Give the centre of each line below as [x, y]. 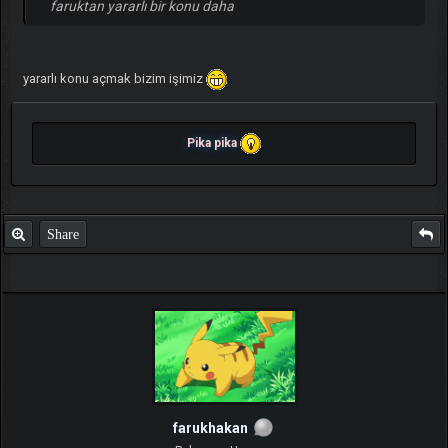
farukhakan [210, 428]
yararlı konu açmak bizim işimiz [114, 79]
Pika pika [213, 143]
